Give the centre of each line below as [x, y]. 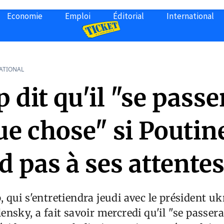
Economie [25, 16]
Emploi [78, 16]
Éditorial [128, 16]
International [190, 16]
